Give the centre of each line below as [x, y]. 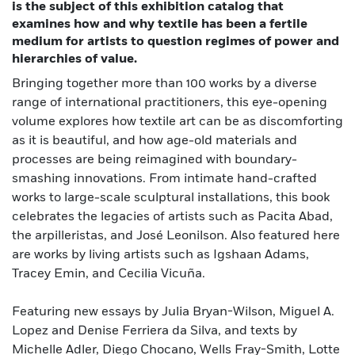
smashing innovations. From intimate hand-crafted [164, 179]
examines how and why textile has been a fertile [160, 24]
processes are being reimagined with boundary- [155, 160]
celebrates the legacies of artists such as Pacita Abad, [172, 217]
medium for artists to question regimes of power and [176, 42]
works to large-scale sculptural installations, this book [171, 198]
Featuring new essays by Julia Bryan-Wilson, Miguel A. [173, 312]
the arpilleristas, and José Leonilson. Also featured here [176, 236]
